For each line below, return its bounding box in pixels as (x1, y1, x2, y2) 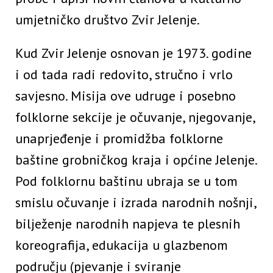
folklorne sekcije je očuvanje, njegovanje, (15, 108, 255, 126)
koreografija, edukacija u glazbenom (15, 236, 228, 253)
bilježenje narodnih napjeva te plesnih (15, 214, 240, 232)
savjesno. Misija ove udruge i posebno (15, 87, 236, 104)
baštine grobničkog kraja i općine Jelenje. (15, 151, 257, 168)
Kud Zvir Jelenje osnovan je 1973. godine (15, 44, 252, 62)
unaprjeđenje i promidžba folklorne (15, 129, 223, 147)
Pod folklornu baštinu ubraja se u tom (15, 172, 238, 190)
